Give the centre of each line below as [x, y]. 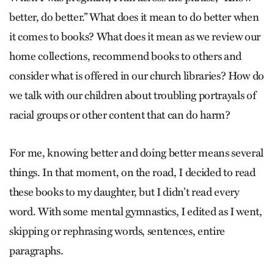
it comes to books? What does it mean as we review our [135, 37]
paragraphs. [36, 251]
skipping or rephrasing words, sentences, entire [117, 231]
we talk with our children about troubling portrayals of [133, 96]
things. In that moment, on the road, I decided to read [132, 173]
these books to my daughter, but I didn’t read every [124, 192]
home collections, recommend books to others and [126, 57]
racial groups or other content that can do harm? [120, 115]
